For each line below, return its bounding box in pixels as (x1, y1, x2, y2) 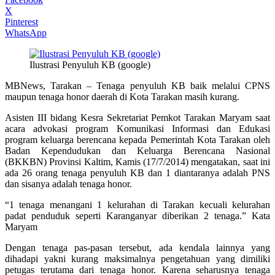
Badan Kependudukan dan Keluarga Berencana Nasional (5, 145, 270, 156)
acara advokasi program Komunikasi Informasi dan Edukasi (5, 123, 270, 134)
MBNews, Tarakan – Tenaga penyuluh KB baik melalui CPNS (5, 80, 270, 91)
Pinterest (5, 16, 38, 27)
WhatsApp (5, 27, 47, 38)
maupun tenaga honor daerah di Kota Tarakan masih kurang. (5, 91, 239, 102)
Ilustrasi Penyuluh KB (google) (29, 59, 150, 70)
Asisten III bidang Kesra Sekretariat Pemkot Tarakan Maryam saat (5, 112, 270, 123)
